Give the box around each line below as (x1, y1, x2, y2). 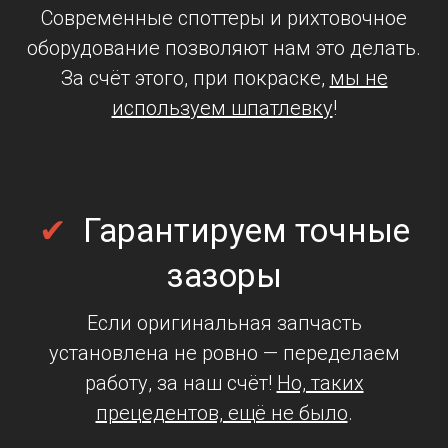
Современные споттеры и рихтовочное (41, 5, 407, 30)
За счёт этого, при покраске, (60, 65, 330, 90)
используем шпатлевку (111, 95, 333, 120)
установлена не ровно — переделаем (48, 340, 400, 365)
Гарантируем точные (74, 210, 410, 250)
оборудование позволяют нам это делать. (27, 35, 421, 60)
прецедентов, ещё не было (95, 400, 348, 425)
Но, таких (276, 370, 364, 395)
